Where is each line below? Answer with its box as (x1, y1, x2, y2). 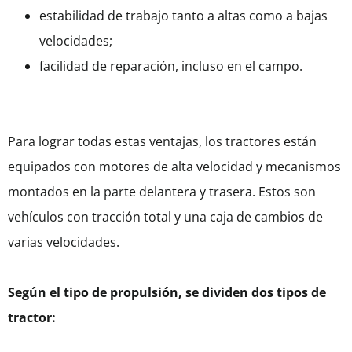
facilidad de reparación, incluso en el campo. (39, 57, 302, 75)
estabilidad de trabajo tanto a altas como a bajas (39, 7, 328, 25)
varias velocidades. (8, 233, 119, 251)
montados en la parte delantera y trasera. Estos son (8, 183, 316, 201)
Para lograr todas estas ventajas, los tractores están (8, 133, 317, 151)
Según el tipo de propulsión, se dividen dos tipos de (8, 284, 326, 302)
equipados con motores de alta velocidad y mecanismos (8, 158, 341, 176)
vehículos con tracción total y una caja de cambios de (8, 208, 323, 226)
